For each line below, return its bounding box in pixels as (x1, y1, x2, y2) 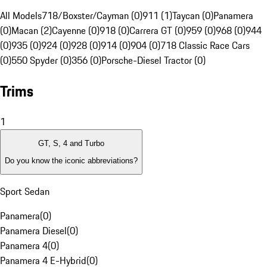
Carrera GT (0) (129, 23, 186, 38)
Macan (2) (11, 23, 52, 38)
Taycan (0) (172, 8, 213, 23)
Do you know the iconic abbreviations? (5, 156, 138, 165)
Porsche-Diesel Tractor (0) (101, 53, 206, 68)
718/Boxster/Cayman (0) (42, 8, 142, 23)
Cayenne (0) (52, 23, 100, 38)
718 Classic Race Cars (160, 38, 250, 53)
